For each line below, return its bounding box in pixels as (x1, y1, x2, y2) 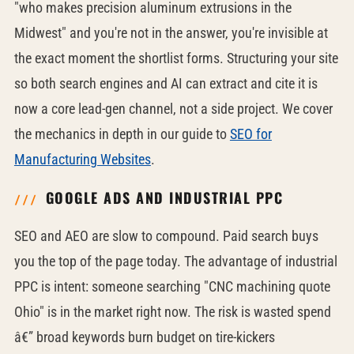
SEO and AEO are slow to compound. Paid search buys (13, 228, 318, 244)
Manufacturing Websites (13, 151, 151, 168)
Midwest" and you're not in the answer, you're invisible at (13, 24, 328, 41)
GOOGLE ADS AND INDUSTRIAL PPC (45, 187, 284, 208)
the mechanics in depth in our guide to (13, 126, 230, 142)
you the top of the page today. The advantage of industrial (13, 253, 337, 269)
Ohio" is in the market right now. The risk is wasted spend (13, 303, 331, 320)
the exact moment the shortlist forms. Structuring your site (13, 50, 338, 66)
